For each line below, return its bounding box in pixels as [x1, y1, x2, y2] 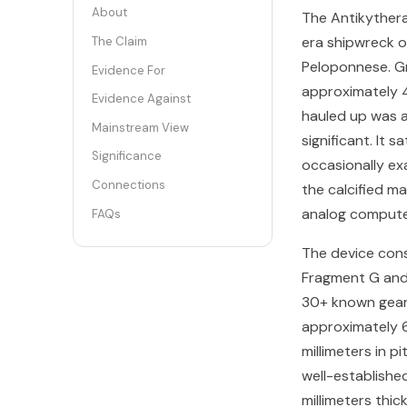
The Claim [92, 33, 147, 49]
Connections [92, 176, 165, 193]
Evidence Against [92, 91, 191, 107]
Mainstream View [92, 119, 189, 135]
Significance [92, 148, 162, 164]
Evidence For [92, 62, 165, 78]
